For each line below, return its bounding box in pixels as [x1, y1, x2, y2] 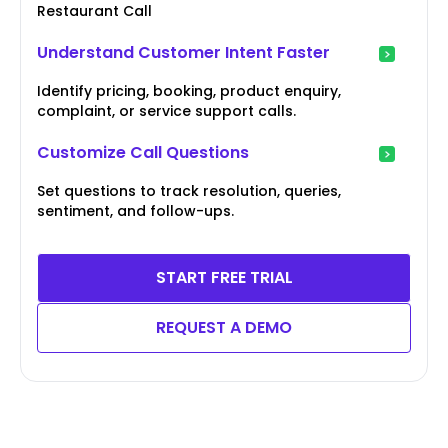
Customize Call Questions [37, 140, 249, 164]
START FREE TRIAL [155, 265, 293, 289]
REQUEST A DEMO [156, 315, 292, 339]
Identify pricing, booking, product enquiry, [37, 80, 341, 101]
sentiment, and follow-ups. [37, 200, 234, 221]
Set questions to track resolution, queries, [37, 180, 341, 201]
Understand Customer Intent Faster [37, 40, 330, 64]
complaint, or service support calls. [37, 100, 296, 121]
